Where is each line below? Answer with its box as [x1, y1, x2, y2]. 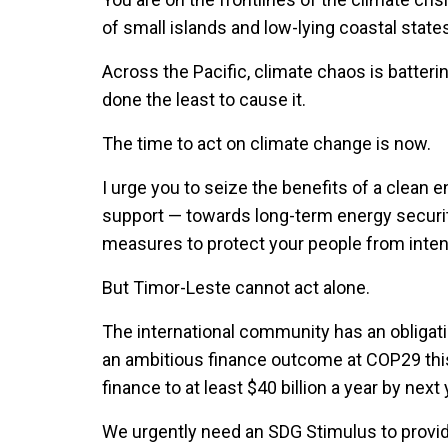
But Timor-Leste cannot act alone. [102, 277, 378, 299]
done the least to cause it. [102, 89, 306, 111]
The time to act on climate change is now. [102, 133, 431, 155]
